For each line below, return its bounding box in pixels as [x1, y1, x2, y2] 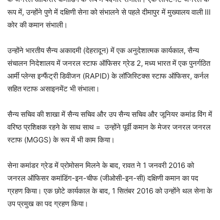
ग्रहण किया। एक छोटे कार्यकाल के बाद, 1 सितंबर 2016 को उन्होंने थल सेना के [7, 186, 212, 196]
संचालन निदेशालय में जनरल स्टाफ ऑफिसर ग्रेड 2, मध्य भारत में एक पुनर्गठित [7, 58, 210, 68]
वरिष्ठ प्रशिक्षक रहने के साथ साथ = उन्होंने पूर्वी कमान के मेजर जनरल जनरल [7, 122, 211, 132]
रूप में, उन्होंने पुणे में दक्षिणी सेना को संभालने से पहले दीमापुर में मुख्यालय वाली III [7, 7, 211, 17]
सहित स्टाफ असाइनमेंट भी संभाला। [7, 84, 100, 94]
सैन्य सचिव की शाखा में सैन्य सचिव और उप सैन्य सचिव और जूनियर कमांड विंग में [7, 110, 212, 119]
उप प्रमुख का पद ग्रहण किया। [7, 199, 88, 209]
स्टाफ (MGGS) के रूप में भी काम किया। [7, 135, 115, 145]
